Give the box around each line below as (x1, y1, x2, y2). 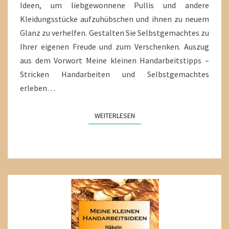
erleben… (20, 82, 55, 93)
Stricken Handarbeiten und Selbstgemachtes (20, 68, 209, 79)
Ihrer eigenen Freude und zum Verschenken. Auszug (20, 41, 209, 52)
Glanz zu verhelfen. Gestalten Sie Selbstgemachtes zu (20, 27, 209, 38)
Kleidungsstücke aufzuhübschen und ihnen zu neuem (20, 13, 209, 24)
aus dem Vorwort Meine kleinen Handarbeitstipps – (20, 55, 209, 65)
